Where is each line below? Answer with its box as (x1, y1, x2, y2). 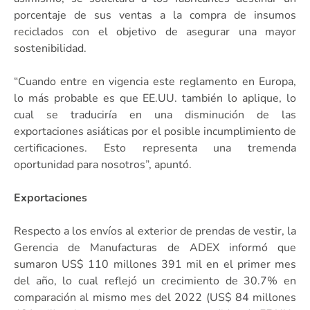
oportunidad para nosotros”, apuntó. (14, 156, 192, 172)
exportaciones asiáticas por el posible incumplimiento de (14, 123, 296, 139)
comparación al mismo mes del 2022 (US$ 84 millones (14, 289, 296, 305)
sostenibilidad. (14, 40, 86, 56)
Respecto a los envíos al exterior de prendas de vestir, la (14, 223, 296, 239)
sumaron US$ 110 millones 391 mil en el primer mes (14, 256, 296, 272)
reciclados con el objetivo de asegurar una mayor (14, 24, 296, 39)
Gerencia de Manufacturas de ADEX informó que (14, 239, 296, 255)
